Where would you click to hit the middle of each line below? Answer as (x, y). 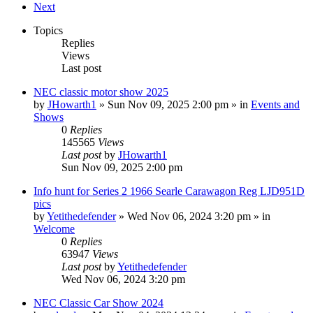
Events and (275, 104)
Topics (48, 30)
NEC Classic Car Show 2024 (99, 303)
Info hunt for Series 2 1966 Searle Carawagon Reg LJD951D (169, 191)
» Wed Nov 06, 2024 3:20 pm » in (193, 216)
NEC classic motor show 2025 (101, 92)
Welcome (54, 229)
